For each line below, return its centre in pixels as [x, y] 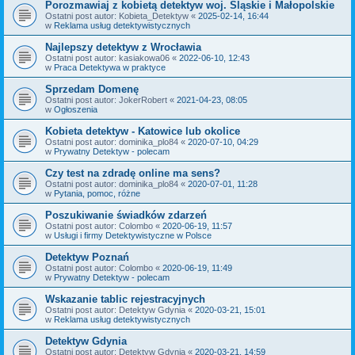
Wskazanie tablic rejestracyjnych [125, 299]
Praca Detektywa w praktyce [110, 67]
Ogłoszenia [76, 109]
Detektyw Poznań [87, 257]
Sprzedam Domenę [92, 89]
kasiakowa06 [144, 57]
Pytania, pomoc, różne [97, 193]
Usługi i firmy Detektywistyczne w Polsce [133, 235]
